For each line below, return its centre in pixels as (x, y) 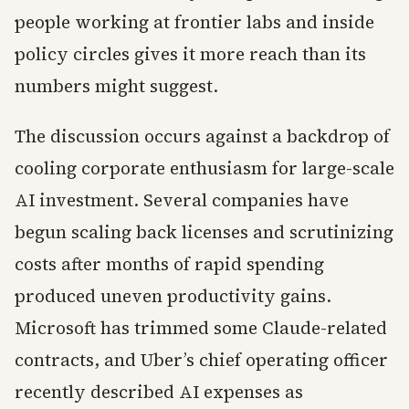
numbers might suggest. (116, 86)
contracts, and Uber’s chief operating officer (201, 360)
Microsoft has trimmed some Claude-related (201, 328)
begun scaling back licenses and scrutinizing (204, 232)
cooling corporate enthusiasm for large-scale (204, 168)
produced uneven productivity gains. (173, 296)
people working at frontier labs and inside (194, 22)
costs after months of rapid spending (169, 264)
